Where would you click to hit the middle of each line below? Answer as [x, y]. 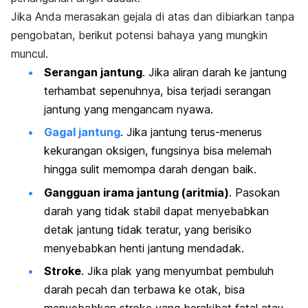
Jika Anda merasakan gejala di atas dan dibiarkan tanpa [153, 16]
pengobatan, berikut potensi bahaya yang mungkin [139, 35]
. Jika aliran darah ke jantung [214, 72]
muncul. [30, 53]
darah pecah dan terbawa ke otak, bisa [144, 289]
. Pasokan [254, 192]
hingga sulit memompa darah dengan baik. [150, 169]
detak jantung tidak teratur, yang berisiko [148, 229]
